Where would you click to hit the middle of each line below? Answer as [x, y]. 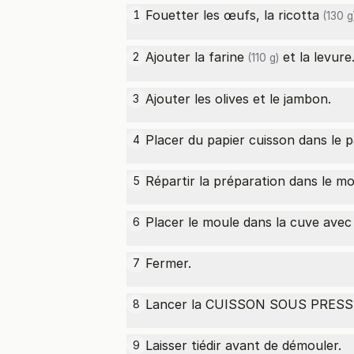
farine [226, 57]
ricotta [299, 15]
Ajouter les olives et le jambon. [238, 99]
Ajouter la [177, 57]
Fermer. [168, 263]
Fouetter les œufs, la [212, 15]
